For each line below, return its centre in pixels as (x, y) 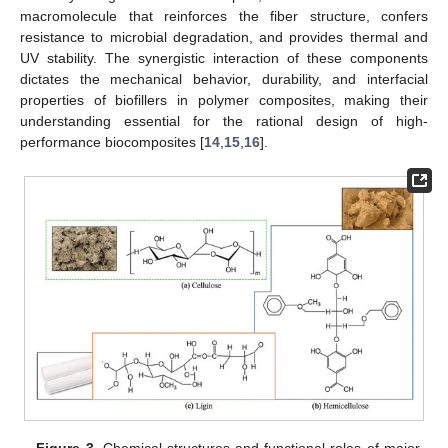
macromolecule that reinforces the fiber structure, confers (224, 16)
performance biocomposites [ (112, 142)
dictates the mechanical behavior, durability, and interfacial (224, 79)
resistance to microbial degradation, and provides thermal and (224, 37)
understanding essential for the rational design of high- (224, 121)
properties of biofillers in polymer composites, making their (224, 100)
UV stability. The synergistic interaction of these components (224, 58)
